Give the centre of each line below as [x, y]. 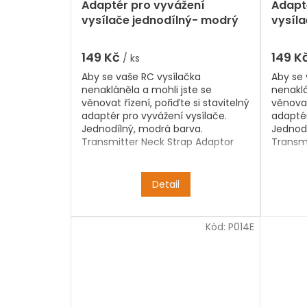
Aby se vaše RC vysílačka [141, 77]
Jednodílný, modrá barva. [142, 129]
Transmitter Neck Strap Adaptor [158, 142]
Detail [165, 185]
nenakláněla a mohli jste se [147, 90]
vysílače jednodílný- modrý [160, 21]
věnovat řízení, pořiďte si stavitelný [165, 103]
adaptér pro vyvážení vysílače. [154, 116]
